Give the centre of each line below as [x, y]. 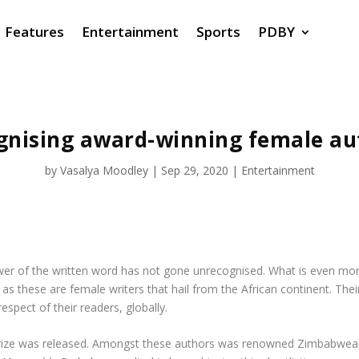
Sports [218, 31]
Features [34, 31]
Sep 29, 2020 [194, 171]
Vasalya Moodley [104, 171]
